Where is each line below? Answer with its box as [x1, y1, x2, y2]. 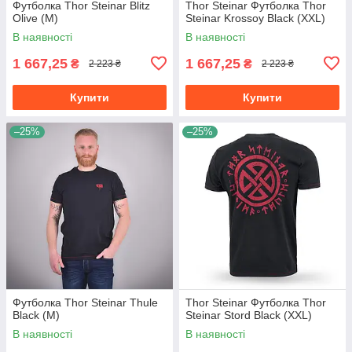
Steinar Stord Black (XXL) [185, 308, 312, 321]
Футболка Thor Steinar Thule [13, 295, 158, 309]
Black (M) [13, 308, 60, 321]
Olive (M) [13, 11, 58, 24]
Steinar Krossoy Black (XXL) [185, 11, 325, 24]
